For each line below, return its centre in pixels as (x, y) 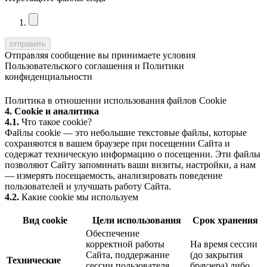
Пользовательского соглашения (69, 66)
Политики (163, 66)
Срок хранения (225, 220)
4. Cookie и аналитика (52, 111)
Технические (34, 260)
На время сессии (224, 244)
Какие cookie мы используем (79, 197)
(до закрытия (216, 254)
